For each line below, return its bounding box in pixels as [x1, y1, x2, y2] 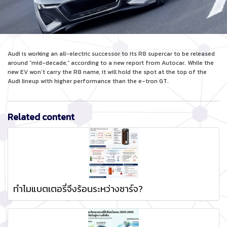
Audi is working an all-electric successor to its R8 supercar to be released [8, 49, 215, 58]
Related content [8, 109, 74, 124]
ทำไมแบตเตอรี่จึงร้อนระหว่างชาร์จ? [13, 181, 143, 196]
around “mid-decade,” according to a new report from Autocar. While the [8, 58, 214, 67]
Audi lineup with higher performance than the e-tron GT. [8, 76, 169, 86]
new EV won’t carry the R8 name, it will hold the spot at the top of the [8, 67, 207, 77]
